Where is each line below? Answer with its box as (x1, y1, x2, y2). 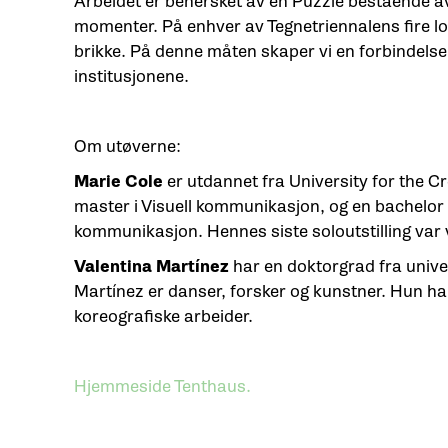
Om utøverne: (73, 135, 181, 157)
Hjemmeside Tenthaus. (73, 375, 251, 397)
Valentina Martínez (73, 255, 229, 277)
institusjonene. (73, 65, 189, 87)
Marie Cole (73, 170, 167, 192)
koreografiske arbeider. (73, 305, 253, 327)
